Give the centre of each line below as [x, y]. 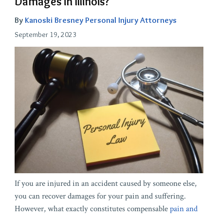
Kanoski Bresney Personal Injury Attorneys [101, 20]
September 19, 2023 [45, 35]
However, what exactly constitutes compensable [92, 209]
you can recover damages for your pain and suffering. [100, 196]
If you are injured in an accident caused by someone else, [106, 183]
